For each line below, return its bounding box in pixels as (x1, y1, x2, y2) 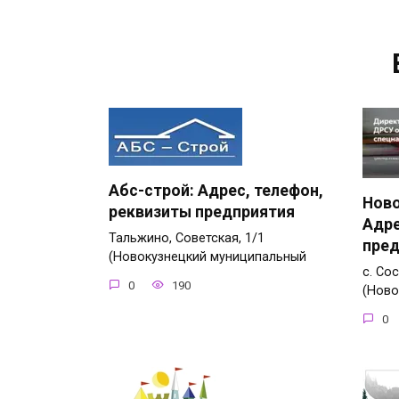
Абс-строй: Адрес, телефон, (109, 182, 323, 200)
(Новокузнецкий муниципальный (109, 249, 306, 265)
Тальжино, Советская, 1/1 (109, 231, 265, 247)
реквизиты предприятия (109, 203, 295, 222)
